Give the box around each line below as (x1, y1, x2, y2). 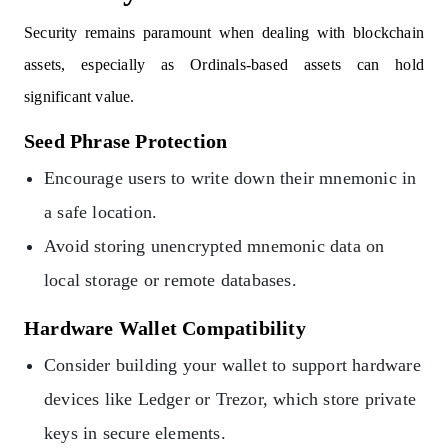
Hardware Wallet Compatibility (24, 317, 306, 340)
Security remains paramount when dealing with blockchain (24, 24, 424, 42)
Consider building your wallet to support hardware (44, 355, 421, 376)
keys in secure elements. (44, 423, 226, 444)
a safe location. (44, 202, 158, 223)
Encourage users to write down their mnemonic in (44, 168, 417, 189)
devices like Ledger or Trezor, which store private (44, 389, 417, 410)
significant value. (24, 88, 135, 106)
